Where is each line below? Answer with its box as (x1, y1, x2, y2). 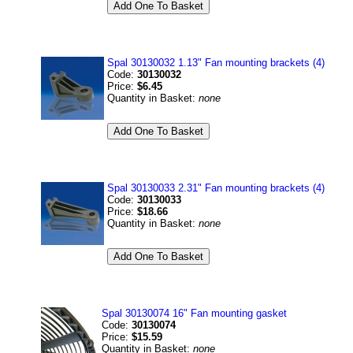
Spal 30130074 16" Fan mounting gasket (102, 307, 287, 319)
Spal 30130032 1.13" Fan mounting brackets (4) (107, 57, 325, 69)
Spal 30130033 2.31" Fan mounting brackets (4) (107, 182, 325, 194)
